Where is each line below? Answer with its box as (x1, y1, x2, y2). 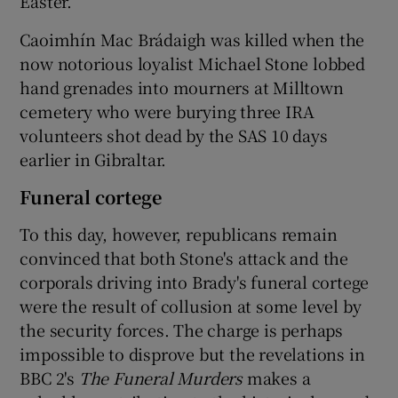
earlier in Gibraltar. (20, 147, 167, 171)
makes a (243, 366, 311, 390)
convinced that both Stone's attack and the (20, 246, 349, 270)
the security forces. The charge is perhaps (20, 318, 344, 342)
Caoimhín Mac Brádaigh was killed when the (20, 28, 365, 52)
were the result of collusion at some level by (20, 294, 362, 318)
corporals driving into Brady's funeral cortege (20, 270, 370, 294)
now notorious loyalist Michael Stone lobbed (20, 52, 365, 76)
